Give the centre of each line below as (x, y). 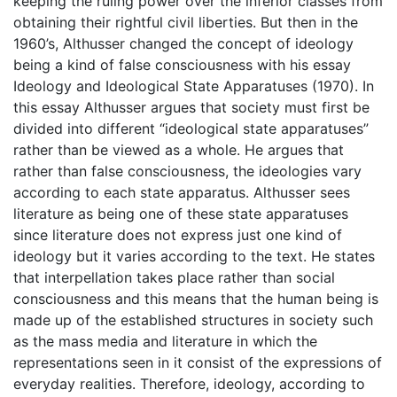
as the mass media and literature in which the (165, 341)
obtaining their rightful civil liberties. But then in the (186, 22)
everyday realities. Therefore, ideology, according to (189, 384)
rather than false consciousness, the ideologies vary (187, 171)
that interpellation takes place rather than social (174, 277)
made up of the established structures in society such (193, 320)
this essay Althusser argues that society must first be (191, 107)
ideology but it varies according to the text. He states (194, 256)
